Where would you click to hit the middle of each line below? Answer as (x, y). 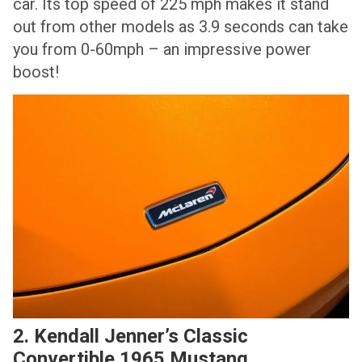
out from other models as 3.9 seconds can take (181, 26)
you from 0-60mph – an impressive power (162, 49)
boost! (36, 72)
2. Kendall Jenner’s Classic (130, 337)
